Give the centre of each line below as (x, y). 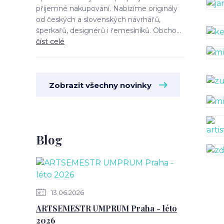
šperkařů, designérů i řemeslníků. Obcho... (108, 30)
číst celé (50, 41)
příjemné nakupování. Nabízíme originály (107, 8)
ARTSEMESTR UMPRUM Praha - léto (106, 208)
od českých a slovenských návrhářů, (98, 19)
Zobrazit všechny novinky (100, 85)
